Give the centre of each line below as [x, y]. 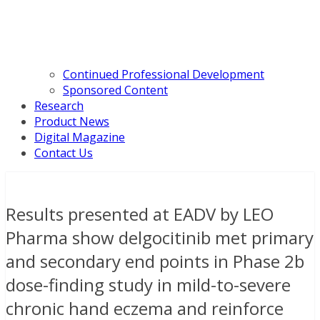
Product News [72, 122]
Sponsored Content [115, 90]
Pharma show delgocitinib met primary [160, 238]
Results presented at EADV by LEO [140, 214]
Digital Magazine [80, 137]
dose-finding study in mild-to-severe [148, 285]
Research [59, 106]
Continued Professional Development [164, 75]
